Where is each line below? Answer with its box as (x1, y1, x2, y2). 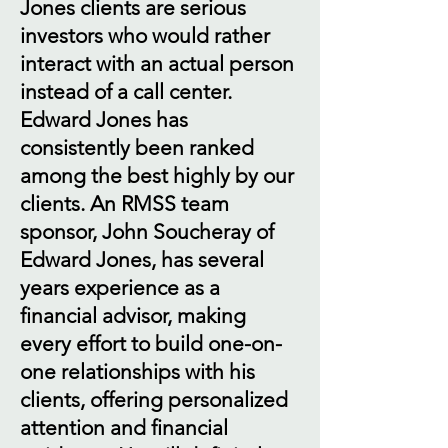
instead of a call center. (20, 79, 232, 104)
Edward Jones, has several (20, 247, 264, 272)
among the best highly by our (20, 163, 294, 188)
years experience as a (20, 275, 220, 300)
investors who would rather (20, 23, 270, 48)
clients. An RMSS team (20, 191, 229, 216)
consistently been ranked (20, 135, 254, 160)
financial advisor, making (20, 303, 246, 328)
